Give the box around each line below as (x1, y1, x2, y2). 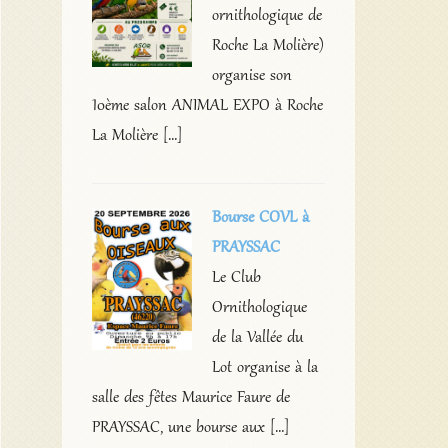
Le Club (211, 267, 261, 288)
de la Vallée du (211, 327, 303, 348)
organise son (211, 65, 292, 86)
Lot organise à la (211, 357, 318, 378)
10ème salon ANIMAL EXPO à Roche (91, 95, 323, 116)
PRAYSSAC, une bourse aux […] (91, 417, 289, 438)
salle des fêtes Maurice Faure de (91, 387, 290, 408)
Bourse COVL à (211, 207, 309, 228)
